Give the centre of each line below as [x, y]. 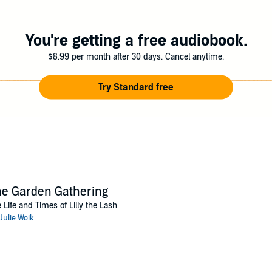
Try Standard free [136, 87]
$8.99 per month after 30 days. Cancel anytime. [136, 56]
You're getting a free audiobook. [136, 40]
